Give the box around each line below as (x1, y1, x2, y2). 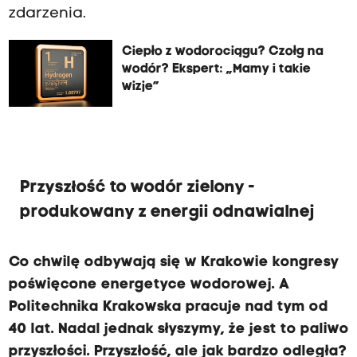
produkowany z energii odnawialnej (19, 203, 315, 221)
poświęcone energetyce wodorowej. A (8, 277, 289, 292)
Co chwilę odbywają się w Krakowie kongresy (8, 254, 339, 270)
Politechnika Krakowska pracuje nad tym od (8, 299, 328, 315)
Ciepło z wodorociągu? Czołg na (121, 45, 324, 59)
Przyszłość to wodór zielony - (19, 178, 255, 196)
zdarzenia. (8, 6, 86, 22)
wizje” (121, 80, 159, 94)
